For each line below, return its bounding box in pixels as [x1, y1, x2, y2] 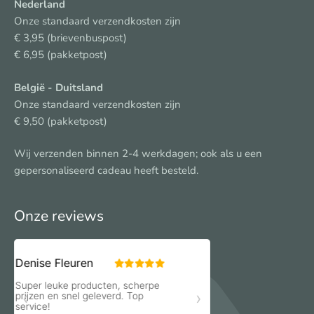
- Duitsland [45, 80, 103, 95]
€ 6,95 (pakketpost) [14, 48, 107, 62]
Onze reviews [14, 205, 104, 226]
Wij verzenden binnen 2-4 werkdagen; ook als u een [14, 146, 262, 161]
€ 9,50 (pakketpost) [14, 114, 107, 128]
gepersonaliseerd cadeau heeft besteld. [14, 163, 198, 178]
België [14, 80, 45, 95]
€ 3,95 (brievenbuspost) [14, 31, 127, 46]
